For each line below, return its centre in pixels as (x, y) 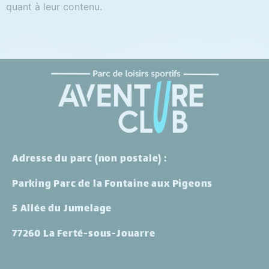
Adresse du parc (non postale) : (90, 160)
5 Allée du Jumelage (62, 210)
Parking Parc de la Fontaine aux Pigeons (113, 184)
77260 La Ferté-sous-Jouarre (84, 234)
